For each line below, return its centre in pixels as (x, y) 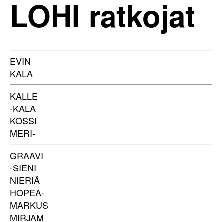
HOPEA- (27, 192)
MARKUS (29, 205)
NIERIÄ (25, 180)
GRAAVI (27, 155)
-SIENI (23, 167)
